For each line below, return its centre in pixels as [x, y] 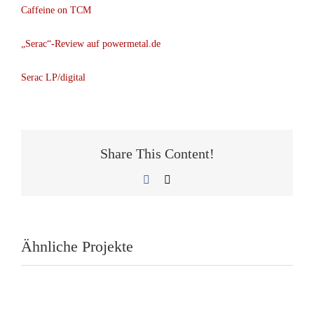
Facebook [171, 179]
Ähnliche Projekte [77, 247]
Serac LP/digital [53, 78]
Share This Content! [157, 153]
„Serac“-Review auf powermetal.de [91, 44]
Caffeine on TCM [56, 11]
